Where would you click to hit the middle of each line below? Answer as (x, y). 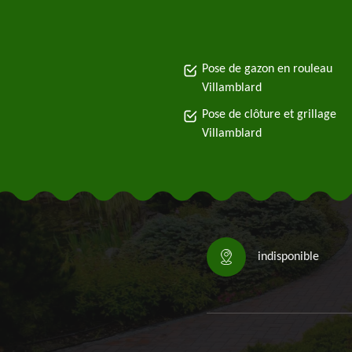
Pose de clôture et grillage (269, 115)
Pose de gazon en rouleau (267, 69)
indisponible (288, 257)
